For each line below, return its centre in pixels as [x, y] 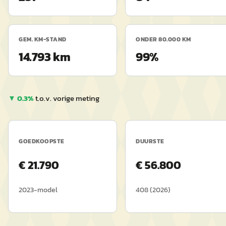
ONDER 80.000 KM [163, 39]
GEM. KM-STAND [43, 39]
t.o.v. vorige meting [67, 98]
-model [46, 190]
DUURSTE [150, 141]
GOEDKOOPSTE [42, 141]
